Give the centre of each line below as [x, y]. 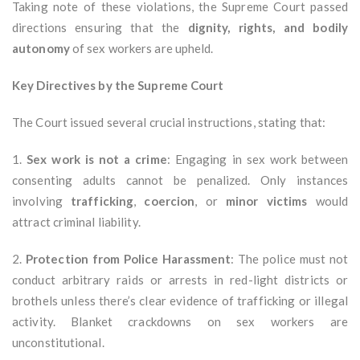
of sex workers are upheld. [141, 49]
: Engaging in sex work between [257, 160]
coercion [170, 201]
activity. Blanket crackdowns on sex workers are [180, 322]
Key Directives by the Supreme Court [118, 86]
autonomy [41, 49]
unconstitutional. [58, 343]
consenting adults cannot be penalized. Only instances [180, 180]
